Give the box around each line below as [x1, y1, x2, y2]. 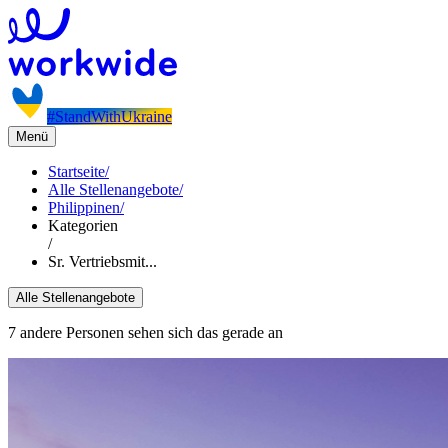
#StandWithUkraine [47, 108, 172, 125]
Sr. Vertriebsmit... [48, 253, 157, 270]
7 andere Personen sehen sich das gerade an [8, 324, 283, 341]
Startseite [48, 163, 105, 180]
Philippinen [48, 199, 120, 216]
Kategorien [48, 217, 118, 234]
